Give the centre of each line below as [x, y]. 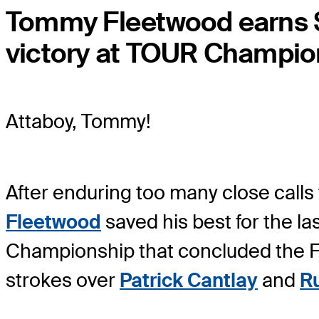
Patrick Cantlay [189, 280]
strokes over [63, 280]
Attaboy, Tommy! [78, 121]
